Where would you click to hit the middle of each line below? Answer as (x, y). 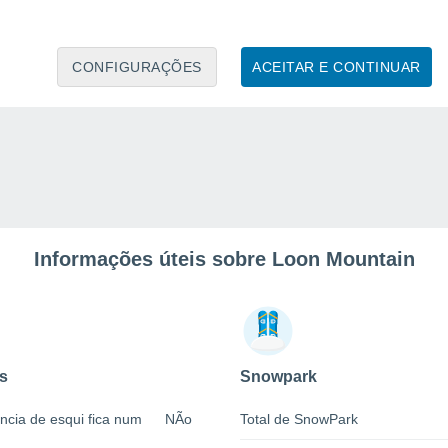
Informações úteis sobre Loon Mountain (224, 259)
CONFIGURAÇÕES (137, 66)
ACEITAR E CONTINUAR (336, 66)
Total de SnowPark (299, 419)
